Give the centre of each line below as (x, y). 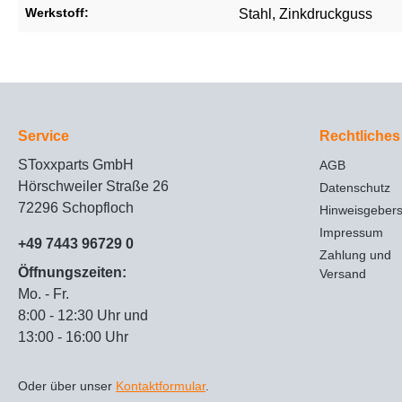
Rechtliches (360, 136)
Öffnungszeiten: (72, 273)
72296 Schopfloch (76, 208)
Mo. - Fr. (44, 294)
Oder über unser (67, 386)
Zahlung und (355, 255)
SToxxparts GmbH (76, 165)
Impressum (351, 233)
